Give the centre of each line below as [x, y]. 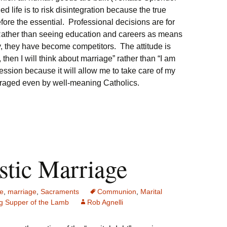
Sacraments [60, 192]
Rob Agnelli [105, 202]
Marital [151, 192]
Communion [117, 192]
